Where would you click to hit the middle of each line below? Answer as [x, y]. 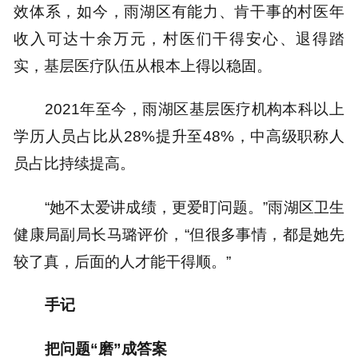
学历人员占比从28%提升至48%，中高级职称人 [179, 136]
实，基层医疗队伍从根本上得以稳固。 [143, 65]
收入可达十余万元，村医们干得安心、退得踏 [179, 38]
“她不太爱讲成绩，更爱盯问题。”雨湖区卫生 [194, 207]
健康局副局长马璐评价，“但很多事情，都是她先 [179, 234]
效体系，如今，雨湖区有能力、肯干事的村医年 [179, 11]
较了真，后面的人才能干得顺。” [123, 261]
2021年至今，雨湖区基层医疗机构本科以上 [194, 109]
